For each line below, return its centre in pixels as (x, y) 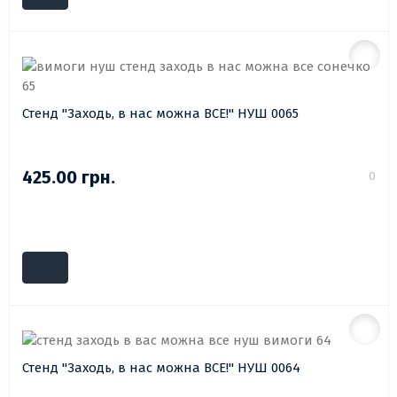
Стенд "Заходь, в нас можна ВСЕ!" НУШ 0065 (160, 114)
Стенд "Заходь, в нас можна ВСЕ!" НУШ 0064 (161, 368)
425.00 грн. (69, 178)
